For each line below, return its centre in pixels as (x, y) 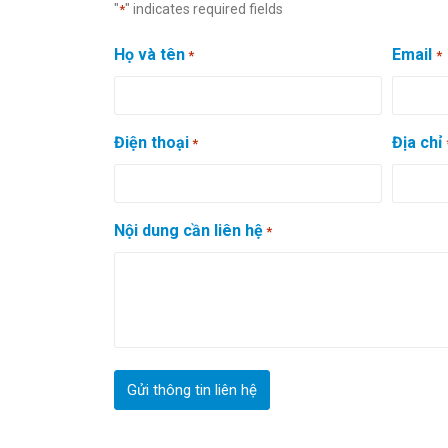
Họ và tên (149, 54)
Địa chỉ (417, 142)
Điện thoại (151, 142)
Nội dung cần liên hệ (188, 230)
